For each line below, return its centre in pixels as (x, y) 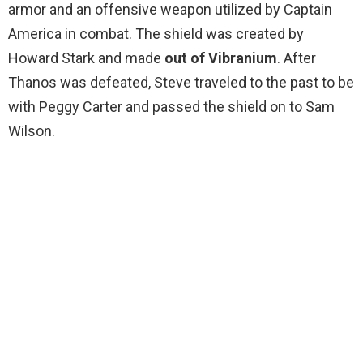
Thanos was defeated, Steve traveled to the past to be (181, 83)
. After (297, 58)
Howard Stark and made (86, 58)
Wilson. (32, 131)
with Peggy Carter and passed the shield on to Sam (171, 107)
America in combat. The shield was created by (156, 34)
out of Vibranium (221, 58)
